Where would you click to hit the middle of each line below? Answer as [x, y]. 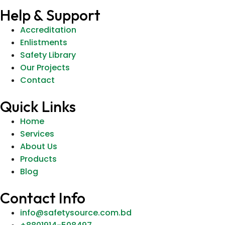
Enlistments [44, 43]
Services [37, 134]
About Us [39, 147]
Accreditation [48, 30]
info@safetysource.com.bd [76, 213]
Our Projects [45, 68]
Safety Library [48, 55]
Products [38, 159]
